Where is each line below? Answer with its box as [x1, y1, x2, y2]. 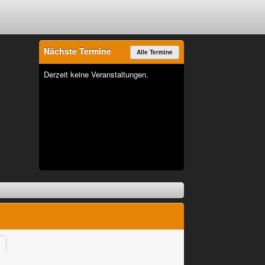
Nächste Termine [44, 44, 111, 57]
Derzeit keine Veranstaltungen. [44, 68, 148, 80]
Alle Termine [137, 47, 173, 56]
